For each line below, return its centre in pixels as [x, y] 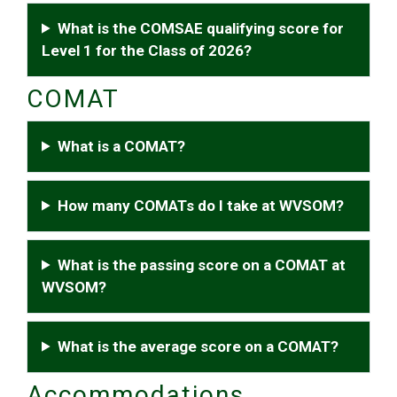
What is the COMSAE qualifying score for [201, 28]
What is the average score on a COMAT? [198, 346]
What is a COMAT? [122, 146]
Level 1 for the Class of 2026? [147, 50]
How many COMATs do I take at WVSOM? [201, 205]
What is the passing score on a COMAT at [202, 265]
